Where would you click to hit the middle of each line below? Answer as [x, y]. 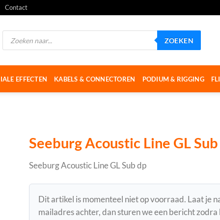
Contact [16, 7]
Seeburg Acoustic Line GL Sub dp [88, 165]
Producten [16, 33]
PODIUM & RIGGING [173, 79]
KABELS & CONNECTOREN [95, 79]
